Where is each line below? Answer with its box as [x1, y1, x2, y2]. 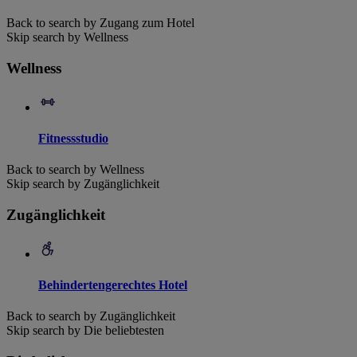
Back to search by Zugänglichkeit [6, 309, 175, 324]
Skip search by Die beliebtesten [6, 324, 164, 338]
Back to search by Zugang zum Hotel [6, 16, 194, 30]
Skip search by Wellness [6, 30, 128, 45]
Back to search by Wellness [6, 163, 144, 177]
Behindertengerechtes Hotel [38, 277, 187, 292]
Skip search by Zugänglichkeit [6, 177, 159, 191]
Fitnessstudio [38, 131, 108, 145]
